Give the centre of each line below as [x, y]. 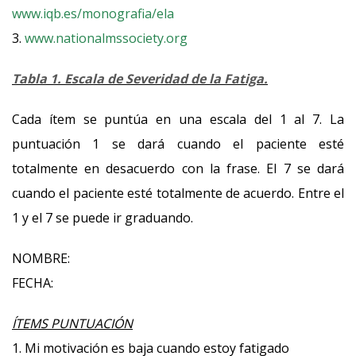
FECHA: [33, 283]
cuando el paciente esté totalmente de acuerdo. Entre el [178, 193]
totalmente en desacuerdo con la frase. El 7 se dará [178, 168]
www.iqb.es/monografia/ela [93, 14]
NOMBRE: [41, 258]
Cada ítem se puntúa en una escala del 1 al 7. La [178, 119]
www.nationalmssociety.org [106, 38]
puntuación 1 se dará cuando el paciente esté [178, 144]
